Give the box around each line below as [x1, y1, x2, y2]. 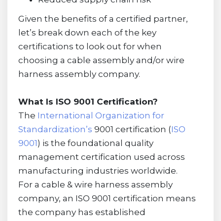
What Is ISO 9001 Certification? [18, 96, 158, 107]
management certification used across [18, 151, 185, 162]
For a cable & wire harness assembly [18, 179, 173, 189]
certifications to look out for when [18, 41, 162, 51]
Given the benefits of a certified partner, [18, 13, 188, 24]
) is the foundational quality [37, 138, 153, 148]
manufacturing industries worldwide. [18, 165, 178, 176]
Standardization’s [18, 124, 92, 134]
